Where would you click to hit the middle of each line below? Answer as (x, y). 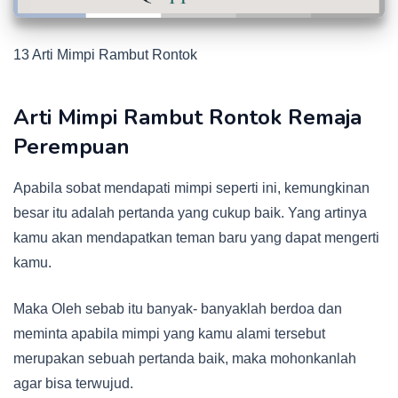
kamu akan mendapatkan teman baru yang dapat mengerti (196, 238)
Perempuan (72, 147)
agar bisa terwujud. (73, 384)
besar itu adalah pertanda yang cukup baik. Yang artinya (190, 213)
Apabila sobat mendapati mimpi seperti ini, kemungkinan (191, 188)
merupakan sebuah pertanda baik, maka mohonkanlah (185, 359)
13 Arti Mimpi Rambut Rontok (105, 55)
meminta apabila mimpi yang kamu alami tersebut (169, 334)
